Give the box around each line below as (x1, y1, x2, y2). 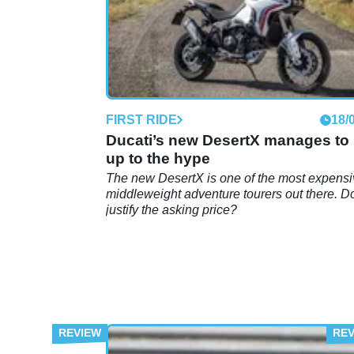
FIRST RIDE (106, 112, 177, 126)
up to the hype (106, 149, 210, 167)
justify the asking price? (106, 202, 237, 217)
